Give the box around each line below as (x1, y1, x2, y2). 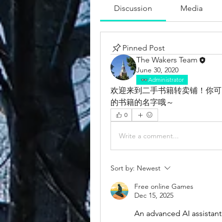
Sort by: (111, 164, 135, 173)
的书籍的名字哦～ (111, 98, 174, 108)
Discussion (114, 3, 153, 13)
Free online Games (134, 182, 193, 191)
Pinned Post (122, 43, 165, 53)
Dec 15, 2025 (134, 191, 173, 200)
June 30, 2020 (136, 65, 178, 75)
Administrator (148, 76, 184, 84)
